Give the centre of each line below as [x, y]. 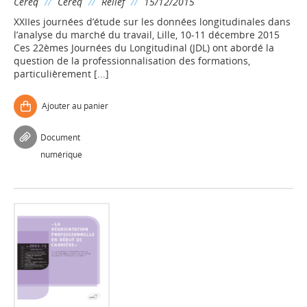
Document [60, 137]
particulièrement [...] [61, 74]
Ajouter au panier [75, 106]
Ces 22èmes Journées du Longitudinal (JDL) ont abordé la [144, 48]
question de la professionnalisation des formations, [132, 61]
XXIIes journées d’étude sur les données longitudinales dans [152, 22]
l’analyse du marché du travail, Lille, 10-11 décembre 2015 [147, 35]
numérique [61, 155]
